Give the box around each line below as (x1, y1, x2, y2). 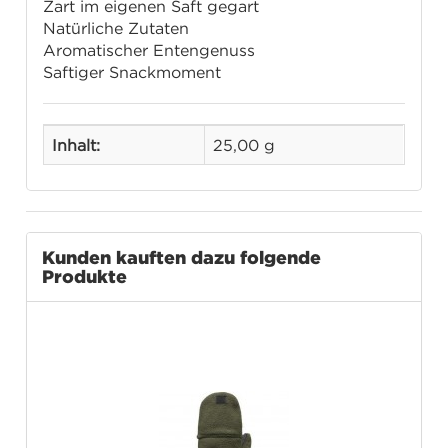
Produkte (42, 266, 128, 287)
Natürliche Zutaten (43, 19, 190, 38)
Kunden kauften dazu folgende (42, 247, 322, 268)
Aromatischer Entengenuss (43, 41, 256, 60)
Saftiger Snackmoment (43, 63, 222, 82)
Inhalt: (52, 136, 101, 155)
